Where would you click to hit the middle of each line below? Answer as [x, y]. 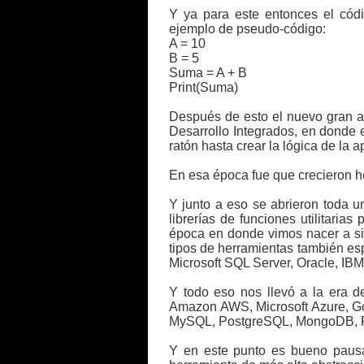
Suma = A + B [208, 73]
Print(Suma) [204, 87]
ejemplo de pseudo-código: [247, 29]
